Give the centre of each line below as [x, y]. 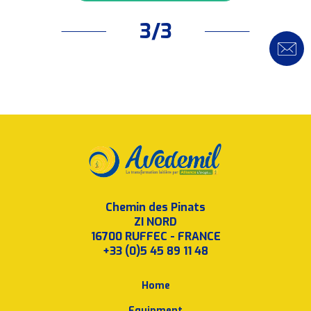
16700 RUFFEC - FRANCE [155, 236]
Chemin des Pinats [155, 207]
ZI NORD [155, 221]
